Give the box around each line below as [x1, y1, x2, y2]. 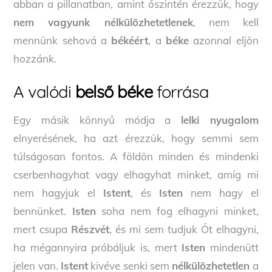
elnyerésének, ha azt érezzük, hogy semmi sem [13, 131, 259, 144]
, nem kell [192, 16, 259, 29]
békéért [111, 34, 149, 47]
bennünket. [13, 204, 72, 217]
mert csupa [13, 222, 72, 236]
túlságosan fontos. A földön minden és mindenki [13, 149, 259, 163]
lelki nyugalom [180, 113, 259, 126]
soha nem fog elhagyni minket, [95, 204, 259, 217]
